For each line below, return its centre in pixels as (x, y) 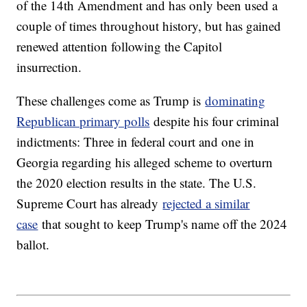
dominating (235, 100)
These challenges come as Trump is (111, 100)
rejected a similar (206, 203)
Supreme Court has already (90, 203)
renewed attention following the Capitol (120, 46)
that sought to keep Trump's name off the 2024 (163, 223)
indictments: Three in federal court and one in (136, 141)
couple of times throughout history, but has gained (149, 25)
